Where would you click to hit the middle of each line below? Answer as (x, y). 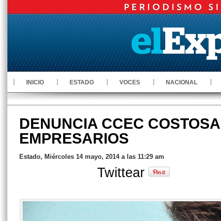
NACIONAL (182, 82)
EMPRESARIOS (74, 138)
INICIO (35, 82)
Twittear (123, 172)
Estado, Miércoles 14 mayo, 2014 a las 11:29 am (92, 157)
